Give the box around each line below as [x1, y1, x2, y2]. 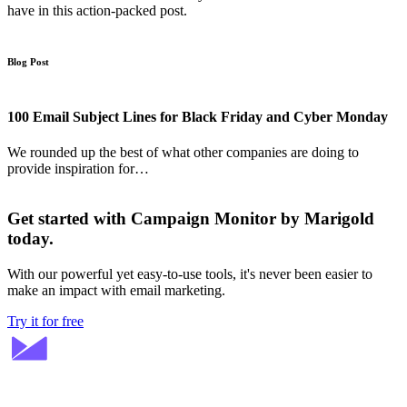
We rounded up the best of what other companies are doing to [7, 144, 359, 161]
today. [7, 229, 54, 249]
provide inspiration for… [7, 161, 149, 177]
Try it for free [7, 313, 84, 329]
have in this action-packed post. [7, 2, 187, 18]
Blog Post [7, 55, 49, 67]
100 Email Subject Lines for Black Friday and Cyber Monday [7, 109, 388, 125]
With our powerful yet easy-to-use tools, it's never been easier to [7, 265, 372, 282]
